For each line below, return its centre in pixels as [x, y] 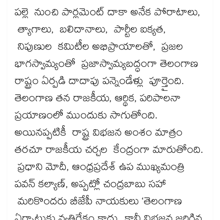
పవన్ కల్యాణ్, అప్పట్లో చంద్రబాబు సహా [91, 186]
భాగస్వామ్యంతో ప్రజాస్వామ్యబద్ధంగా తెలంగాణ [107, 66]
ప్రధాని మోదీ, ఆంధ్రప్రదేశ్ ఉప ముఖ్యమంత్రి [100, 169]
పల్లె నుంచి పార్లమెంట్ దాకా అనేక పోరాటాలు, [108, 14]
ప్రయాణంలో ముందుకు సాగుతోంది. [86, 117]
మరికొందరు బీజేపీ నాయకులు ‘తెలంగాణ [98, 203]
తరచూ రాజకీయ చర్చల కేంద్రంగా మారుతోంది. [109, 151]
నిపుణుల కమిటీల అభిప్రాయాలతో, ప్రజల [99, 48]
